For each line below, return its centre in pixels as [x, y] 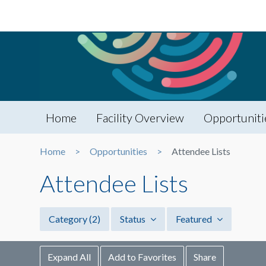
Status [134, 219]
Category [69, 219]
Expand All [69, 257]
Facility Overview [140, 118]
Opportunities [118, 151]
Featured [195, 219]
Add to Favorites [142, 257]
